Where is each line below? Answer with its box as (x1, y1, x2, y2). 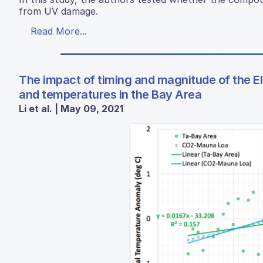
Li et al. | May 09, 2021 (19, 103, 123, 115)
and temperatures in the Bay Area (19, 87, 201, 102)
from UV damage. (19, 5, 98, 18)
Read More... (31, 25, 87, 38)
